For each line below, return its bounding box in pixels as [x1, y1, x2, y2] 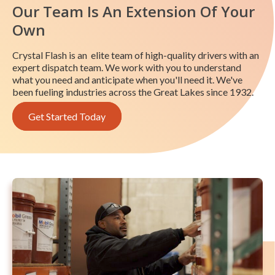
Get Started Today [28, 110, 106, 123]
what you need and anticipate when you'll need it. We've [12, 74, 242, 86]
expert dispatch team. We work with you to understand [12, 61, 241, 74]
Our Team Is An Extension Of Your [12, 1, 255, 22]
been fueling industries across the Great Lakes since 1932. [12, 86, 254, 98]
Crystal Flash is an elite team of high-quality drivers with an [12, 49, 259, 61]
